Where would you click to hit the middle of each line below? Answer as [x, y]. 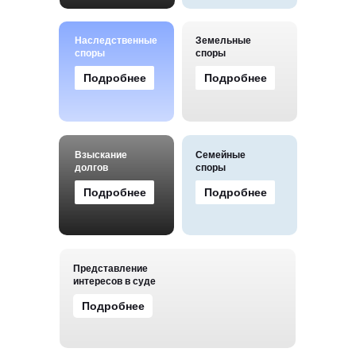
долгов [91, 168]
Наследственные [116, 41]
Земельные [223, 41]
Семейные [221, 155]
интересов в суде [114, 281]
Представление [110, 269]
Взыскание [101, 155]
